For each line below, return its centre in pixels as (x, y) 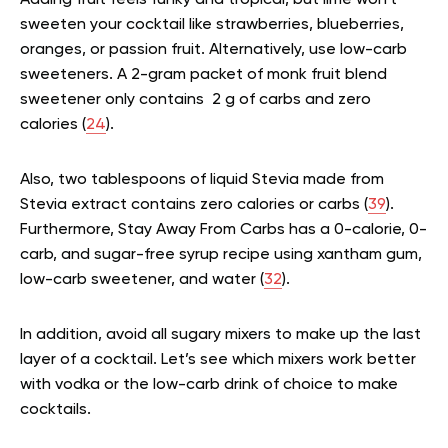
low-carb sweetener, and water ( (142, 280)
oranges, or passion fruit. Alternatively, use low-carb (213, 50)
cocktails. (55, 410)
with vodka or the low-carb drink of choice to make (209, 385)
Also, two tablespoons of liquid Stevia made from (202, 180)
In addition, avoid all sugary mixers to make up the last (220, 335)
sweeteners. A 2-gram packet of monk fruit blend (203, 75)
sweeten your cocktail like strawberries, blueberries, (212, 25)
